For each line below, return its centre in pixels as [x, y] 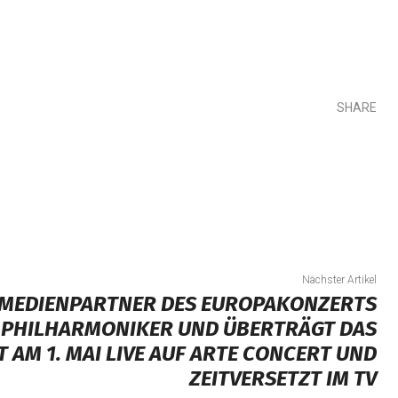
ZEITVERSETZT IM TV [283, 378]
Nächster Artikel [339, 280]
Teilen [68, 183]
